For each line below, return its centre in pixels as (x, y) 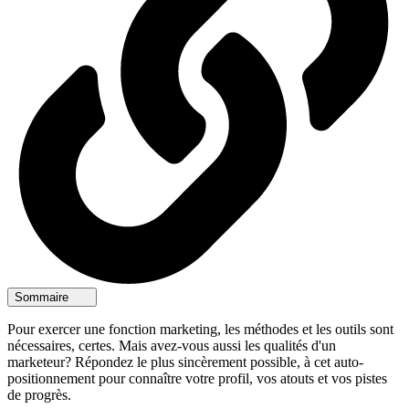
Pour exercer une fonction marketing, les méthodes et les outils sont (200, 329)
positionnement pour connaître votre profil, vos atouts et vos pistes (197, 378)
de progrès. (39, 394)
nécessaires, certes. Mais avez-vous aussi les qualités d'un (172, 345)
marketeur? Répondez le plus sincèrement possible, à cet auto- (185, 362)
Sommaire (42, 297)
